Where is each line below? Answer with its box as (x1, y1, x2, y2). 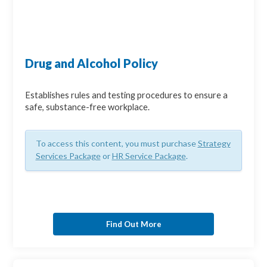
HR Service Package (111, 151, 186, 162)
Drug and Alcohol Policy (25, 56, 159, 71)
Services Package (35, 151, 101, 162)
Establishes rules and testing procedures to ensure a (25, 90, 228, 101)
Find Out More (105, 219, 162, 229)
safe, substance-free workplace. (25, 102, 150, 113)
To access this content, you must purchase (35, 138, 198, 149)
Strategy (197, 138, 231, 149)
